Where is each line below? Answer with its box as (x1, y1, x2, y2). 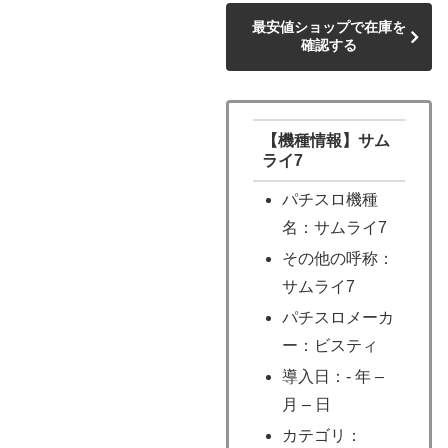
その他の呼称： (282, 249, 394, 267)
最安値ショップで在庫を (251, 19, 406, 36)
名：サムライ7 (282, 218, 387, 236)
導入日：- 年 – (282, 368, 384, 386)
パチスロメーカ (282, 308, 394, 326)
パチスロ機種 (282, 190, 378, 208)
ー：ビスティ (282, 336, 378, 354)
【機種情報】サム (262, 131, 391, 149)
